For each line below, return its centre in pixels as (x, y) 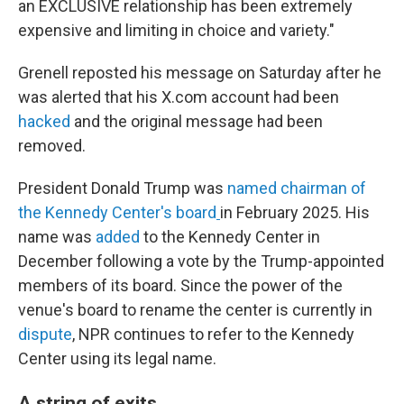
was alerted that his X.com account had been (179, 97)
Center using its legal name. (117, 358)
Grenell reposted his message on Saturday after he (200, 73)
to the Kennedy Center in (230, 237)
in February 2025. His (295, 212)
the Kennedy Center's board (117, 212)
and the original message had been (197, 121)
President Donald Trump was (123, 188)
